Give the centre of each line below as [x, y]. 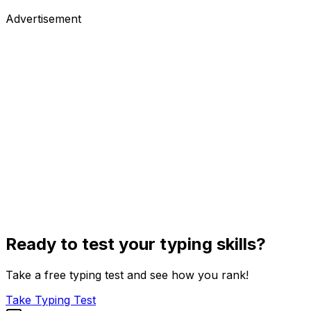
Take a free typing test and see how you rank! [127, 275]
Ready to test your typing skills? [136, 244]
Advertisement [43, 18]
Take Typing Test [51, 300]
